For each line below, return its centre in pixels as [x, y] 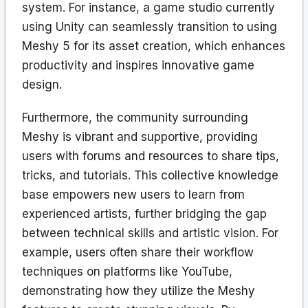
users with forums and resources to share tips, [151, 156]
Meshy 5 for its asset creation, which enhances [154, 46]
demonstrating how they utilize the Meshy [139, 290]
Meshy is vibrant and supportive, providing [140, 136]
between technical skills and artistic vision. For [150, 233]
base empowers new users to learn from [133, 194]
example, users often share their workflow [138, 252]
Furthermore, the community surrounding [135, 117]
